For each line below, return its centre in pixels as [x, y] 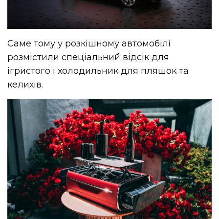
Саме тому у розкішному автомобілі [89, 44]
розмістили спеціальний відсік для [88, 57]
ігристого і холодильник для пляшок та [98, 71]
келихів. [25, 85]
